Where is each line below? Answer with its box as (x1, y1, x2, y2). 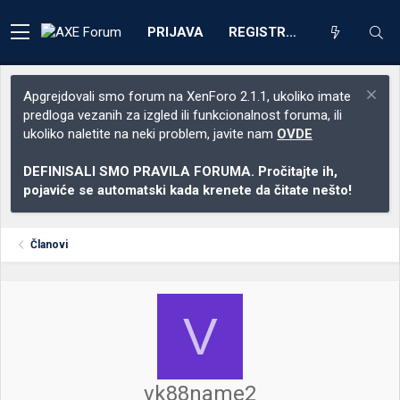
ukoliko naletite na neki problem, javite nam (23, 126, 277, 142)
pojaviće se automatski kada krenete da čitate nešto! (23, 182, 352, 198)
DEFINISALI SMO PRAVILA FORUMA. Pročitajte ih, (23, 163, 337, 179)
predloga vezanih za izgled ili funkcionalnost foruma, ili (23, 107, 342, 123)
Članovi (30, 238, 69, 251)
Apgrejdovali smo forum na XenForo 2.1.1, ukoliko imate (23, 88, 351, 104)
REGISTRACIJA (286, 23, 296, 40)
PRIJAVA (147, 23, 204, 40)
